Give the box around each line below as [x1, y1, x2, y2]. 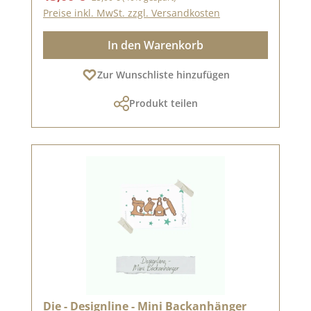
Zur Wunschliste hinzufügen [96, 67, 230, 81]
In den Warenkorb [108, 37, 203, 53]
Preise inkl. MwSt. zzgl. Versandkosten [43, 6, 220, 19]
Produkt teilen [128, 96, 198, 110]
